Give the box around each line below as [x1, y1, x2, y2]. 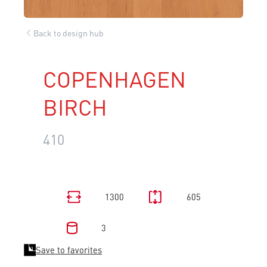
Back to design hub [33, 27, 104, 38]
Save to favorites [36, 244, 102, 256]
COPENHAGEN [43, 65, 186, 94]
